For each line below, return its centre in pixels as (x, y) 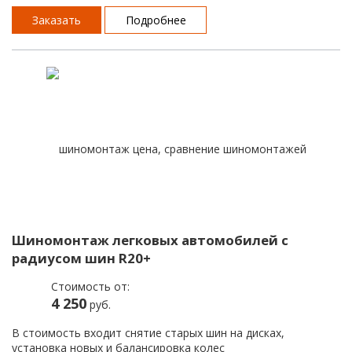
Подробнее (156, 20)
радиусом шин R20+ (81, 258)
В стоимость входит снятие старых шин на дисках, (148, 332)
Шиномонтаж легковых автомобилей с (150, 240)
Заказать (57, 20)
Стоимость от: (90, 286)
